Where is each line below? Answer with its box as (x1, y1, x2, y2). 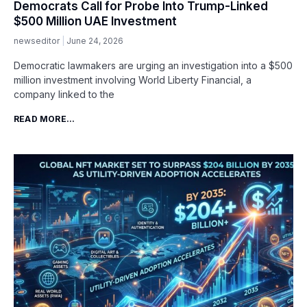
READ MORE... (14, 114, 75, 125)
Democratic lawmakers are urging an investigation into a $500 (14, 60, 293, 72)
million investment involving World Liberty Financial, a (14, 74, 251, 86)
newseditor (14, 36, 62, 47)
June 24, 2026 (66, 36, 123, 47)
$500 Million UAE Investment (14, 14, 177, 29)
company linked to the (14, 88, 114, 101)
